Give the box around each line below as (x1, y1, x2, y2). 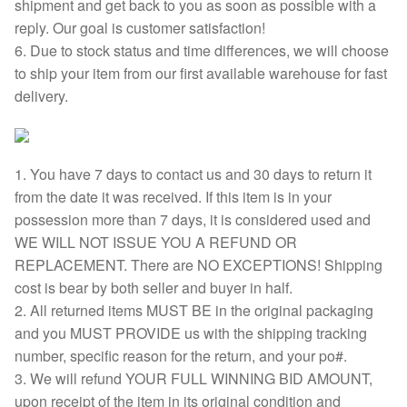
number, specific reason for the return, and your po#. (15, 345, 347, 367)
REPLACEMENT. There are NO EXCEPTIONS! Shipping (15, 254, 382, 276)
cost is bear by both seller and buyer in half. (15, 277, 293, 299)
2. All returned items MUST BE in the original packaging (15, 300, 373, 322)
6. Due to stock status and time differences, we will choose (15, 39, 389, 61)
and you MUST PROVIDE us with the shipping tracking (15, 323, 367, 344)
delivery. (15, 84, 68, 106)
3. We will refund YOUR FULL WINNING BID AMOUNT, (15, 368, 372, 390)
